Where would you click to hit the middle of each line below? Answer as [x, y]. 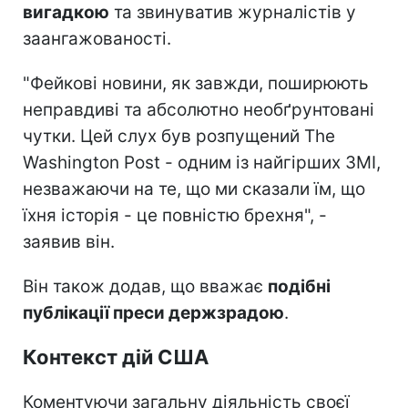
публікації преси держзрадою [153, 312]
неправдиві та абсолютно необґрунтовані [199, 109]
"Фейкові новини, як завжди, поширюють [196, 83]
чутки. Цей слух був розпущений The [179, 136]
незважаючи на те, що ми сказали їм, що [194, 189]
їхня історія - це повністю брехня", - [175, 215]
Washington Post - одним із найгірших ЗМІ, [202, 162]
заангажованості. [97, 38]
